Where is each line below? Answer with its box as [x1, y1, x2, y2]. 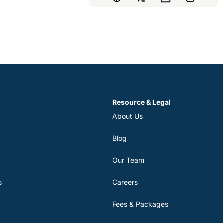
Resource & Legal [112, 98, 171, 106]
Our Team [112, 156, 145, 164]
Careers [112, 178, 138, 186]
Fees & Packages [112, 200, 169, 208]
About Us [112, 112, 143, 120]
